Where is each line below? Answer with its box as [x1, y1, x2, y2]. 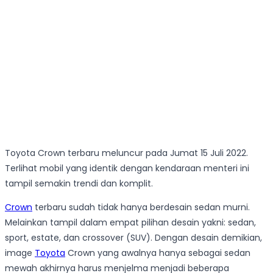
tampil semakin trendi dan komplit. [5, 177, 153, 190]
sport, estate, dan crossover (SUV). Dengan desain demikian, [5, 232, 262, 244]
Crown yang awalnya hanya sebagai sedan [65, 247, 250, 260]
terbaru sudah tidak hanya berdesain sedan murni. [32, 201, 250, 214]
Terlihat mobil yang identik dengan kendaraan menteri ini [5, 162, 249, 175]
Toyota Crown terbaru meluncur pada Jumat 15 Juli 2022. [5, 147, 248, 160]
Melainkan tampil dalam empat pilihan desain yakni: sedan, [5, 216, 256, 229]
